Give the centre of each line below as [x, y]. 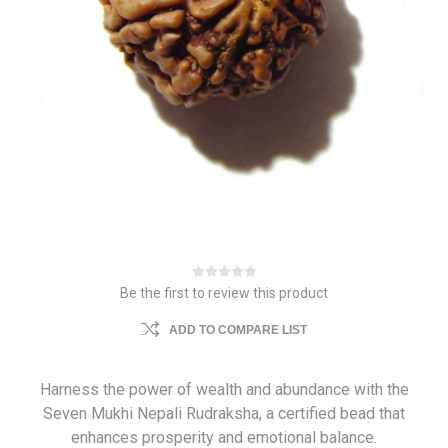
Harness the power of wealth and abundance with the [224, 389]
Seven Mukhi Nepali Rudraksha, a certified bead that [224, 413]
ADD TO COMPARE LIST [238, 330]
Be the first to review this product [224, 293]
